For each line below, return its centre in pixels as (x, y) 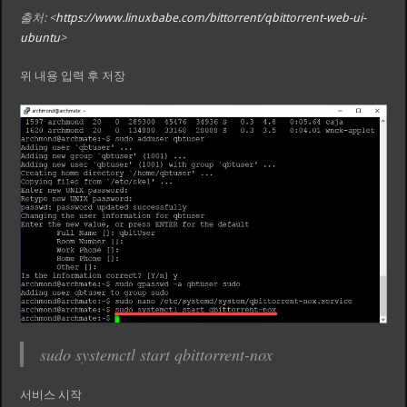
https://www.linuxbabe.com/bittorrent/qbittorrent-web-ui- (211, 18)
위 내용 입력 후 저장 (73, 76)
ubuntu (40, 38)
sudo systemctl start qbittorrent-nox (157, 355)
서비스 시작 (51, 395)
